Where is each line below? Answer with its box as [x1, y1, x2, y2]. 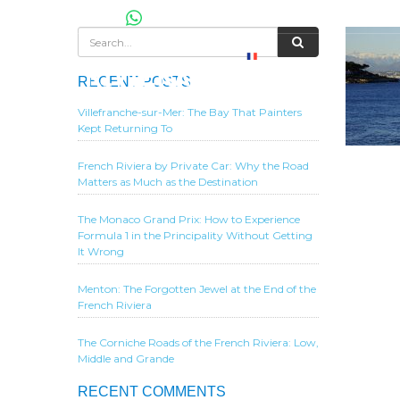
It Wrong [78, 245, 124, 258]
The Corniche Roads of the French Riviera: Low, [78, 336, 319, 349]
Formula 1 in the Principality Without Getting [78, 229, 312, 242]
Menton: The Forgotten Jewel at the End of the [78, 282, 316, 296]
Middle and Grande [78, 352, 174, 365]
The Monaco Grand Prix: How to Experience [78, 212, 300, 226]
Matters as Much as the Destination [78, 175, 258, 188]
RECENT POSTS [78, 74, 191, 89]
